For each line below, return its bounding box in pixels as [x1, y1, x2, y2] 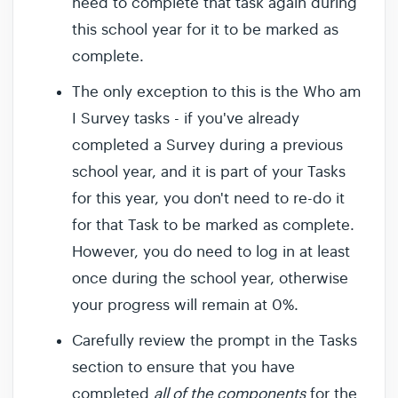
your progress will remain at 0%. [72, 296, 303, 315]
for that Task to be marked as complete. [72, 216, 354, 235]
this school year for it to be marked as [72, 20, 338, 40]
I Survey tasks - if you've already [72, 109, 299, 129]
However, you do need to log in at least [72, 243, 350, 262]
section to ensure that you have [72, 358, 295, 378]
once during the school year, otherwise [72, 269, 348, 289]
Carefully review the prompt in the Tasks [72, 331, 357, 351]
